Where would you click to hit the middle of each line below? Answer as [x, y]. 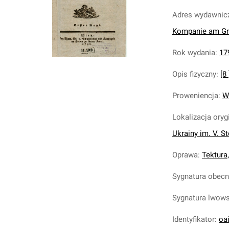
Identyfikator [193, 219]
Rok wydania [194, 53]
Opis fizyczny [194, 74]
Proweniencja [195, 96]
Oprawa [185, 155]
